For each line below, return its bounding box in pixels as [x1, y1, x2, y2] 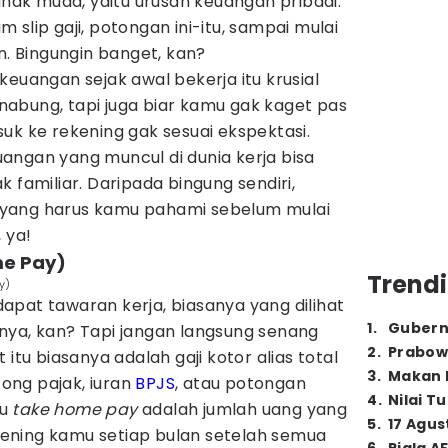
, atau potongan [175, 372, 307, 395]
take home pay [12, 398, 138, 421]
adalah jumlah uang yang [137, 398, 348, 421]
